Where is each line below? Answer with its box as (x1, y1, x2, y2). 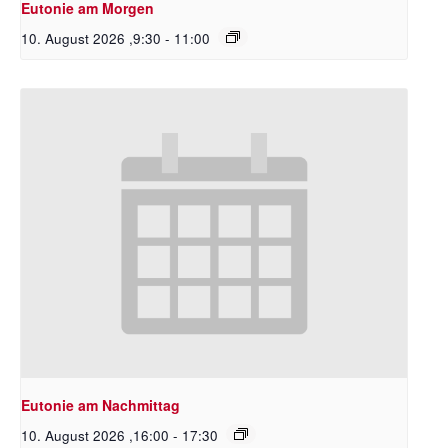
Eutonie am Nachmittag (21, 395, 180, 416)
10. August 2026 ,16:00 (21, 426, 169, 446)
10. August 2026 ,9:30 (21, 28, 161, 48)
